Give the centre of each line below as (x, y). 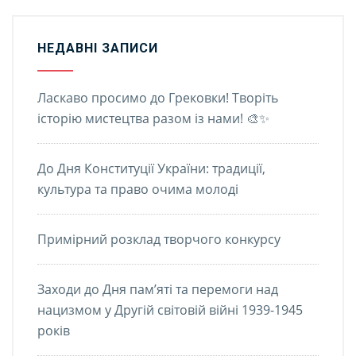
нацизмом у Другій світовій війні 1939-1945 (170, 310)
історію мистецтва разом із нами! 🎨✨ (153, 118)
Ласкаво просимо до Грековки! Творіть (158, 97)
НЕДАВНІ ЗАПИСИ (98, 48)
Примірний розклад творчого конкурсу (159, 239)
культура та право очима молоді (138, 189)
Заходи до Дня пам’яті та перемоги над (158, 289)
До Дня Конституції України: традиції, (151, 168)
